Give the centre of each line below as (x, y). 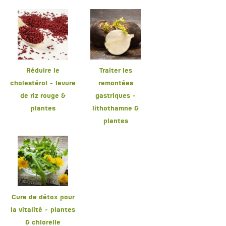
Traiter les (116, 71)
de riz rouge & (43, 96)
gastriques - (116, 96)
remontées (116, 84)
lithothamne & (116, 109)
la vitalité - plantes (43, 210)
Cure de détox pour (43, 198)
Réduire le (43, 71)
